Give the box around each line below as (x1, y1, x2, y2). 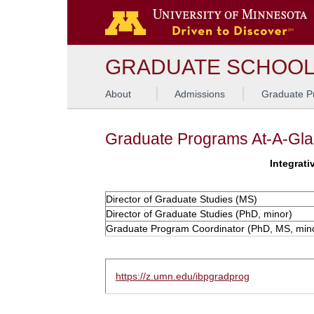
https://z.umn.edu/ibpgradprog (116, 270, 250, 282)
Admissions (175, 88, 226, 100)
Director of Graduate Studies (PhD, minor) (106, 208, 292, 219)
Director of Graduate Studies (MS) (106, 193, 257, 205)
